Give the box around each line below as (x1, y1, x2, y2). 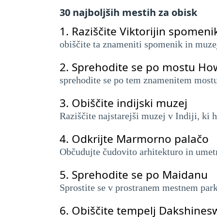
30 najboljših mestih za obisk (60, 6, 197, 19)
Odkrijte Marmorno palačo (72, 131, 209, 146)
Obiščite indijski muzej (72, 95, 187, 110)
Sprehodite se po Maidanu (72, 167, 208, 182)
